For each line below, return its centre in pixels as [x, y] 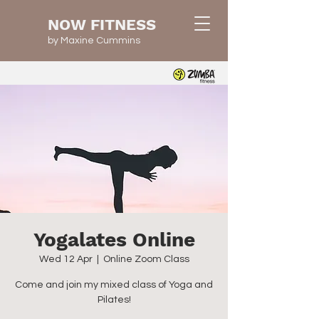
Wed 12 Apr [66, 259]
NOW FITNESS [102, 25]
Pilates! [114, 300]
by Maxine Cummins [94, 41]
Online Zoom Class [146, 259]
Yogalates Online [114, 240]
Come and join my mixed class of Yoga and [114, 285]
